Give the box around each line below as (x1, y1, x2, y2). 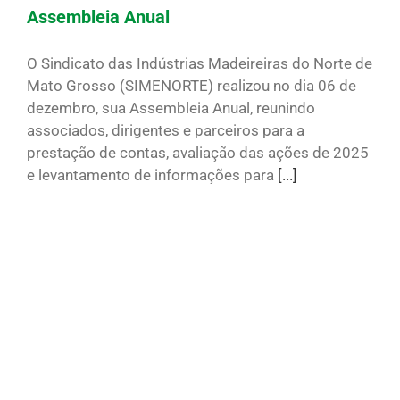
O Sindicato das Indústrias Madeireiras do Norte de (27, 54, 372, 72)
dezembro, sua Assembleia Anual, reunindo (27, 98, 315, 117)
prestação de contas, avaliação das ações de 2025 (27, 143, 369, 162)
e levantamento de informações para (27, 165, 278, 184)
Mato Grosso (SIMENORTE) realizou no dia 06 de (27, 76, 356, 95)
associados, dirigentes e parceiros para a (27, 121, 304, 139)
